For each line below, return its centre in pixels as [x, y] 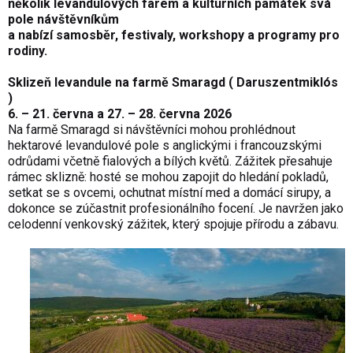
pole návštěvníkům [63, 20]
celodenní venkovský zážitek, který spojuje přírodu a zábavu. [173, 225]
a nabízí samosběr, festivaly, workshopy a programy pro [174, 35]
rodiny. [28, 51]
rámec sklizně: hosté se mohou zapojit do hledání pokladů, [168, 177]
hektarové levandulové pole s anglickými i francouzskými [165, 146]
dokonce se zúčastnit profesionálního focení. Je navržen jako [176, 209]
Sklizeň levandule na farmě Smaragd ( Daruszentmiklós [173, 83]
